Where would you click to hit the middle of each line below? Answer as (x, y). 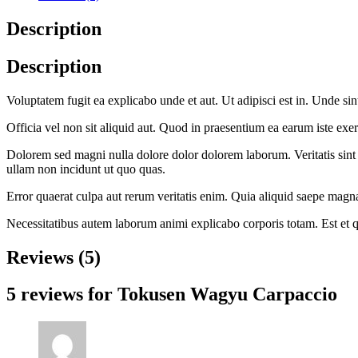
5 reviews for (62, 294)
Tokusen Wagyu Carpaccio (227, 294)
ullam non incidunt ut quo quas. (86, 169)
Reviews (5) (54, 257)
